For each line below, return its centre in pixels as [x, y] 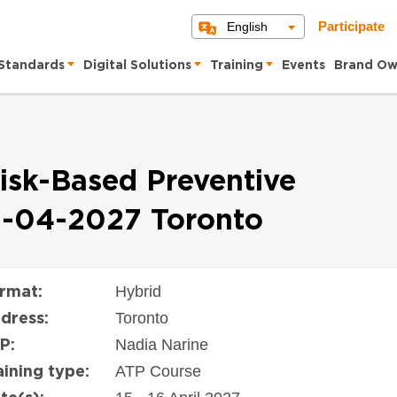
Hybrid [138, 292]
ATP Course [158, 371]
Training [237, 66]
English [247, 27]
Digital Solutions [137, 66]
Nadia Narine [161, 345]
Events [304, 66]
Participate [351, 27]
